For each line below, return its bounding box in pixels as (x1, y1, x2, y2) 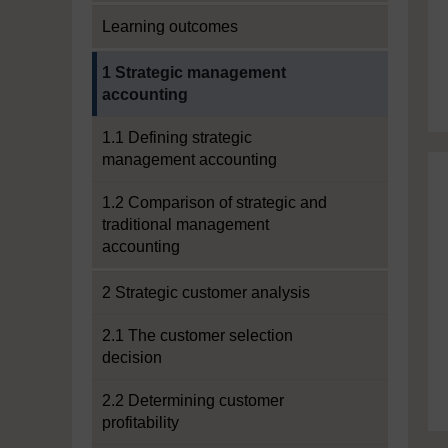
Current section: (91, 53, 203, 70)
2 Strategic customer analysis (102, 284, 310, 301)
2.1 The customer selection (102, 327, 293, 344)
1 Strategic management (102, 64, 286, 81)
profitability (102, 414, 179, 431)
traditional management (102, 216, 269, 233)
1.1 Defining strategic (102, 129, 252, 146)
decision (102, 349, 162, 366)
